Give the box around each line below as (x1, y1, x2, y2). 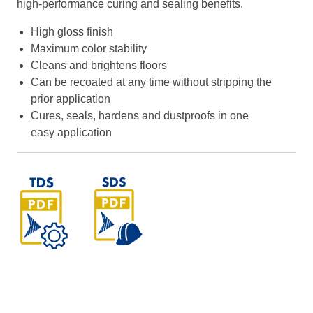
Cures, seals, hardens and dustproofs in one (31, 110, 249, 122)
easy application (31, 126, 112, 138)
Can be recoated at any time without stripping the (31, 76, 272, 88)
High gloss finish (31, 26, 113, 38)
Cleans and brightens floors (31, 59, 167, 71)
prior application (31, 93, 110, 105)
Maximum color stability (31, 43, 147, 54)
